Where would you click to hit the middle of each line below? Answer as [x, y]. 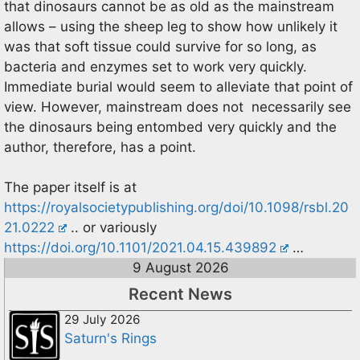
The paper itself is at [70, 187]
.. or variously [112, 227]
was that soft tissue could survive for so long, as [160, 46]
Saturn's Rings [110, 338]
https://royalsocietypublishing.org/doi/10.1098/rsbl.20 [176, 207]
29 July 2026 [102, 319]
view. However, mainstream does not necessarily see [178, 106]
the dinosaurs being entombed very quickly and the [170, 127]
